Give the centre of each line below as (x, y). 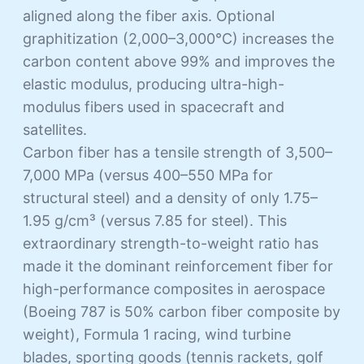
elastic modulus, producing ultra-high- (154, 84)
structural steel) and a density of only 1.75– (170, 197)
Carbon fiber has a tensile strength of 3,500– (178, 152)
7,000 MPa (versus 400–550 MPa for (148, 175)
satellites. (55, 129)
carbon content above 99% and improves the (179, 61)
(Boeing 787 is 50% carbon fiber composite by (182, 311)
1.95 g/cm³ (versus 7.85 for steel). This (155, 220)
